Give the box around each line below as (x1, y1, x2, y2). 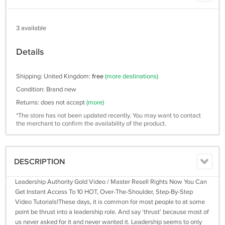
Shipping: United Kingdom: (16, 72, 92, 80)
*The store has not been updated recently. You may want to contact (16, 111, 201, 120)
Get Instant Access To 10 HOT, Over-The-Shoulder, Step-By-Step (15, 188, 193, 196)
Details (16, 47, 44, 57)
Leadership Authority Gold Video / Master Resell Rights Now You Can (15, 178, 207, 186)
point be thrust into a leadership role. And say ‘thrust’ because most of (15, 208, 209, 216)
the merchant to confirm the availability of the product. (16, 120, 166, 128)
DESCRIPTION (14, 157, 65, 167)
